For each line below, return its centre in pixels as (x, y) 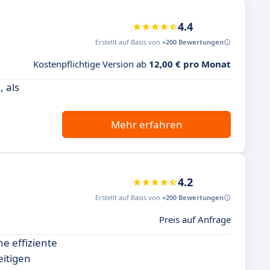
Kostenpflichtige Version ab (91, 64)
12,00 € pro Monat (190, 64)
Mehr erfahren (146, 124)
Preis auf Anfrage (195, 219)
